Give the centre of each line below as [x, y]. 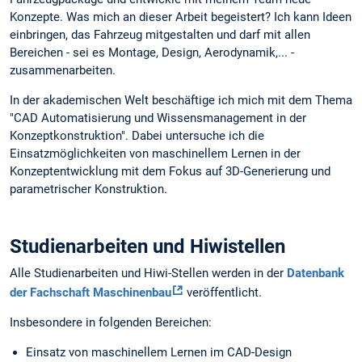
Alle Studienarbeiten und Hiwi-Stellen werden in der [148, 274]
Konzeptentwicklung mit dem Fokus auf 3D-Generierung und [170, 172]
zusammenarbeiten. [64, 71]
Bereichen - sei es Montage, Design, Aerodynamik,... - [152, 53]
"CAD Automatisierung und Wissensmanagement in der [158, 118]
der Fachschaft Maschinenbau [90, 293]
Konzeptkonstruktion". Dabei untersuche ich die [137, 136]
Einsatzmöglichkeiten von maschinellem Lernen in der [155, 154]
